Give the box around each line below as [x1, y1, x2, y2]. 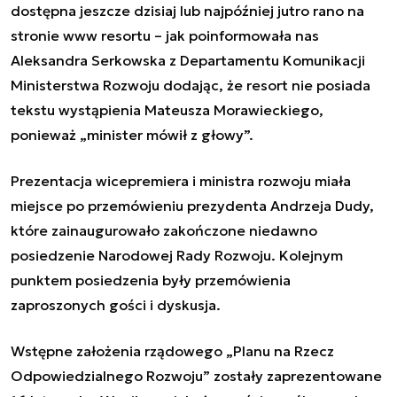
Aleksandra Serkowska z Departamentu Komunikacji [11, 51, 365, 69]
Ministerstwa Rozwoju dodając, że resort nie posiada [11, 75, 370, 94]
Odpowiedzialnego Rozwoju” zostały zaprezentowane [11, 366, 382, 385]
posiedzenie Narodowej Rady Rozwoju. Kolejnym [11, 245, 343, 264]
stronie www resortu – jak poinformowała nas [11, 26, 319, 44]
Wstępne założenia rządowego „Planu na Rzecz [11, 341, 334, 360]
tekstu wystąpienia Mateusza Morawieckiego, [11, 100, 323, 119]
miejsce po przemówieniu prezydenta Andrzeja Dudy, [11, 196, 374, 214]
